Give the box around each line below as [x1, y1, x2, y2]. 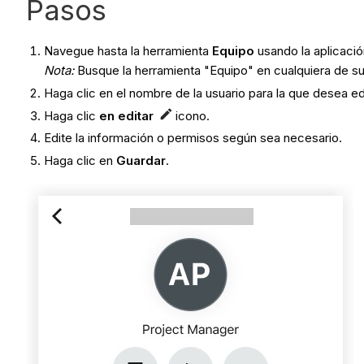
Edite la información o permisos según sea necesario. [44, 130, 343, 146]
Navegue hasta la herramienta [44, 43, 213, 59]
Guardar [116, 153, 167, 169]
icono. [172, 107, 210, 123]
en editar [99, 107, 154, 123]
